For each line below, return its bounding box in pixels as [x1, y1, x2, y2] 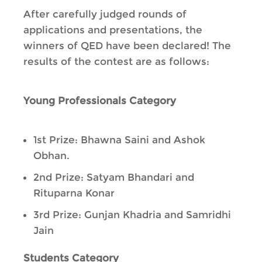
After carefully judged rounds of [23, 8, 187, 20]
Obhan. [33, 150, 70, 161]
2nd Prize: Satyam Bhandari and [33, 171, 194, 183]
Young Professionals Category [23, 95, 176, 106]
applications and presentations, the [23, 24, 202, 36]
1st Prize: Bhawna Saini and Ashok [33, 134, 205, 146]
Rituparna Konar [33, 187, 115, 199]
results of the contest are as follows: [23, 56, 209, 67]
